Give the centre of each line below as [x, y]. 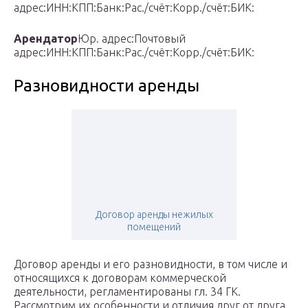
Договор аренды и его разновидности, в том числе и [151, 264]
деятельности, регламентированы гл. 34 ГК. [127, 292]
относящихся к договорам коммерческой [120, 278]
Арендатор [46, 39]
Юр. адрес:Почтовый [132, 39]
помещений [154, 227]
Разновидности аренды [107, 86]
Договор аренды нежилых [154, 215]
